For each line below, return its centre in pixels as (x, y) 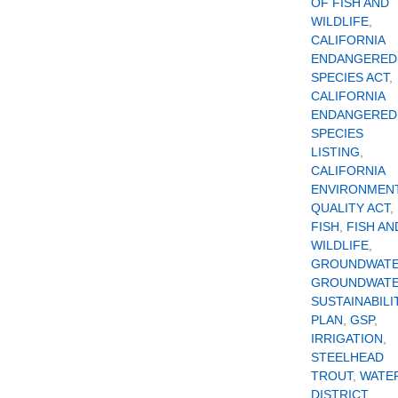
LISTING (335, 151)
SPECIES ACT (350, 77)
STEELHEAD (347, 357)
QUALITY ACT (350, 207)
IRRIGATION (347, 338)
